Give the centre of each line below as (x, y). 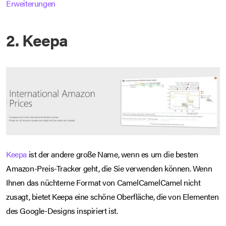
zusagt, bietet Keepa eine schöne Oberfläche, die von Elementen (112, 197)
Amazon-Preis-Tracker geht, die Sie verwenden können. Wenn (109, 168)
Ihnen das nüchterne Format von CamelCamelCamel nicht (103, 183)
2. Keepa (37, 40)
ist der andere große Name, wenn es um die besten (112, 154)
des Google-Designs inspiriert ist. (62, 211)
